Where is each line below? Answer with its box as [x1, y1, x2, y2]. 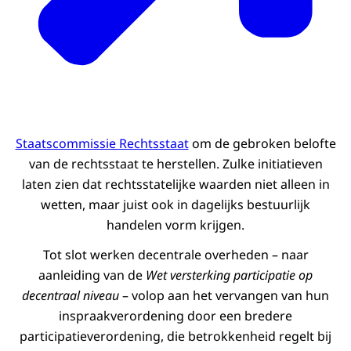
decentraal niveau [22, 287, 119, 305]
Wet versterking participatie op [146, 266, 313, 284]
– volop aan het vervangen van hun [119, 287, 329, 305]
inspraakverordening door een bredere [59, 307, 292, 325]
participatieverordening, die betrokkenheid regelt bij [20, 327, 331, 346]
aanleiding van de [38, 266, 146, 284]
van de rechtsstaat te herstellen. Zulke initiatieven [28, 155, 323, 173]
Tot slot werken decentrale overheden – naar [42, 246, 309, 264]
